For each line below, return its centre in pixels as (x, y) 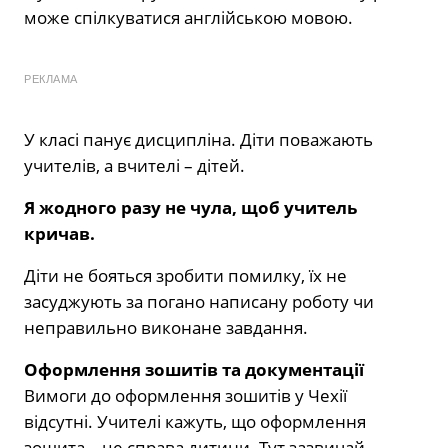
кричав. (61, 233)
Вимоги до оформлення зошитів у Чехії (185, 395)
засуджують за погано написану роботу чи (199, 301)
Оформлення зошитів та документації (194, 369)
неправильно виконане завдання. (166, 327)
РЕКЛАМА (51, 78)
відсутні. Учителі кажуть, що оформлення (195, 421)
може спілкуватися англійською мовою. (188, 17)
